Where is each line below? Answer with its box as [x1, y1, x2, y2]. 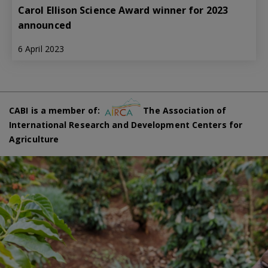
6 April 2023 [18, 43, 65, 55]
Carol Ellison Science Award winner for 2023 [18, 4, 228, 17]
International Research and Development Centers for [9, 118, 243, 130]
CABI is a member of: [9, 104, 105, 116]
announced [18, 19, 71, 32]
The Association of [141, 104, 227, 116]
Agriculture [9, 133, 59, 145]
